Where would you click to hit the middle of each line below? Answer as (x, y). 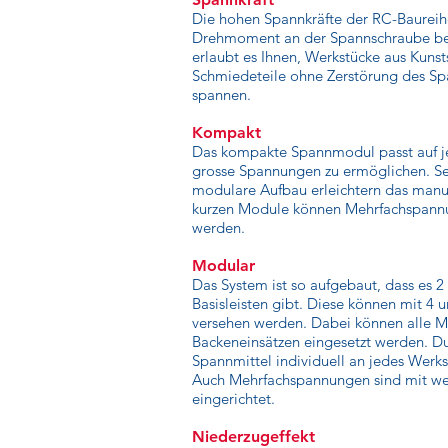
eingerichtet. (233, 398)
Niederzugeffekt (253, 436)
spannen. (221, 94)
